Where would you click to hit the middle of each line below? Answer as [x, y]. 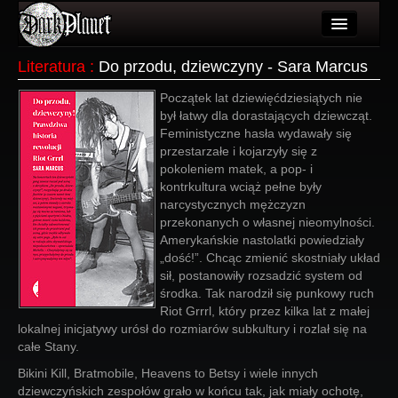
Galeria [88, 160]
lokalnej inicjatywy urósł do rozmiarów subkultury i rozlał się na [192, 329]
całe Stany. [48, 346]
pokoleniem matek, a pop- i [236, 169]
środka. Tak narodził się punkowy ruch [267, 293]
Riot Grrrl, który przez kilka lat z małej [265, 311]
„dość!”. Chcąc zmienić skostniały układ [270, 258]
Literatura [52, 67]
